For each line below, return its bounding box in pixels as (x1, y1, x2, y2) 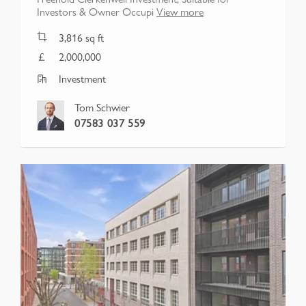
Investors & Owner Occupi (37, 3, 154, 20)
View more (156, 3, 204, 20)
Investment (59, 70, 106, 87)
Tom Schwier (74, 99, 130, 115)
